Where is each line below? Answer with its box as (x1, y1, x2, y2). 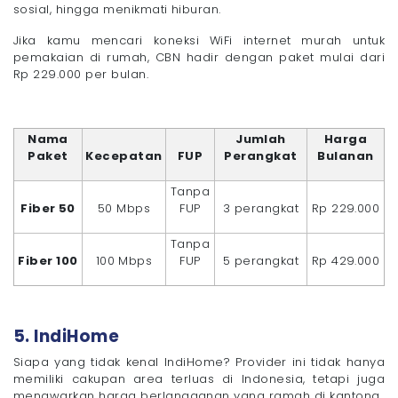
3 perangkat (222, 199, 299, 217)
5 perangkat (222, 251, 299, 269)
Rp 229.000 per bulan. (13, 65, 149, 83)
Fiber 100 (18, 251, 78, 269)
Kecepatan (85, 147, 163, 164)
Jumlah (235, 130, 286, 147)
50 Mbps (97, 199, 151, 217)
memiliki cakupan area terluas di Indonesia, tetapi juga (13, 370, 385, 388)
